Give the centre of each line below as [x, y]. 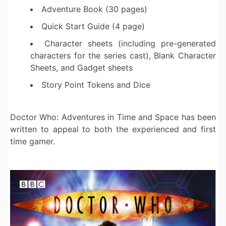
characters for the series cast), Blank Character [123, 56]
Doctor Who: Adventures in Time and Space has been [113, 117]
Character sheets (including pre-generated [130, 44]
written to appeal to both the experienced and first [113, 129]
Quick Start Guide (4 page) [93, 26]
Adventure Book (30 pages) [94, 9]
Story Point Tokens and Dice [96, 85]
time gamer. [33, 142]
